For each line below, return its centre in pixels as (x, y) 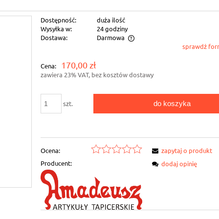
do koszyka (172, 103)
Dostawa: (54, 37)
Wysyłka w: (56, 28)
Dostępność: (59, 20)
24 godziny (112, 28)
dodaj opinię (179, 164)
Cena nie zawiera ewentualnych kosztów (59, 59)
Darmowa (110, 37)
